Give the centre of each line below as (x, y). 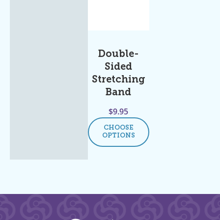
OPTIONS (118, 136)
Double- (118, 54)
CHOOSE (118, 128)
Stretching (118, 80)
